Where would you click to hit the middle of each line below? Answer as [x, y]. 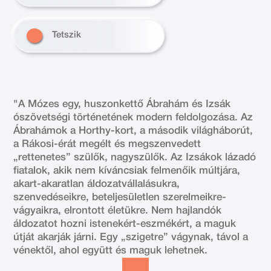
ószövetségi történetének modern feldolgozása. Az [133, 117]
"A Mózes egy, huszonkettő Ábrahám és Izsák [122, 104]
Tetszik [67, 35]
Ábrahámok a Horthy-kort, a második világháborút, [133, 131]
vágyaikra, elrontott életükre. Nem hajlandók [118, 211]
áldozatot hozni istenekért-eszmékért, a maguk [125, 224]
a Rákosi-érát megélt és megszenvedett [107, 144]
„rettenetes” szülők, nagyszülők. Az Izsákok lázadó [135, 157]
